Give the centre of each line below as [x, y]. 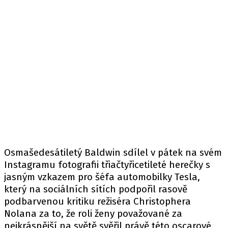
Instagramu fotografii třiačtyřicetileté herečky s [107, 165]
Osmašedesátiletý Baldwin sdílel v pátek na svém [113, 152]
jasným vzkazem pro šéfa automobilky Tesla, [102, 177]
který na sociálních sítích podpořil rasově [96, 189]
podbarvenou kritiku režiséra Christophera [97, 201]
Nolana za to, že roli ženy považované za [93, 213]
